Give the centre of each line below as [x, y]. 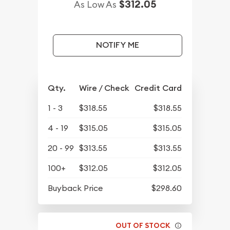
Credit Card [158, 88]
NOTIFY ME [117, 45]
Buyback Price [75, 188]
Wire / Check [104, 88]
